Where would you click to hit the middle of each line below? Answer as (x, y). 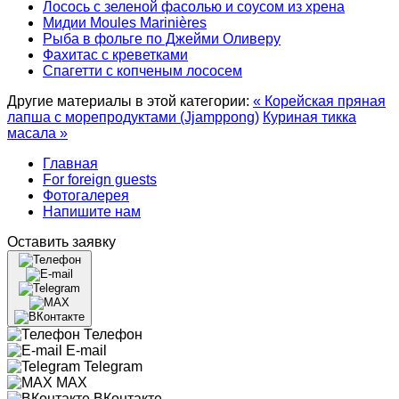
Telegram (113, 366)
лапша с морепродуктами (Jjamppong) (133, 117)
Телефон (113, 334)
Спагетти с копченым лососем (142, 70)
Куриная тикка (309, 117)
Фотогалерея (86, 195)
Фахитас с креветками (115, 54)
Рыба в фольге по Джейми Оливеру (162, 38)
